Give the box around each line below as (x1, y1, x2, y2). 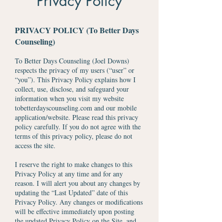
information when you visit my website (15, 94, 124, 103)
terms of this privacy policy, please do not (15, 131, 132, 141)
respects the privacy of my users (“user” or (15, 65, 134, 75)
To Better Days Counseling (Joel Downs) (15, 56, 129, 65)
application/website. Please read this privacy (15, 112, 138, 122)
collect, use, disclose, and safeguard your (15, 84, 129, 94)
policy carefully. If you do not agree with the (15, 122, 141, 131)
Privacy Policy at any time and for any (15, 169, 123, 178)
